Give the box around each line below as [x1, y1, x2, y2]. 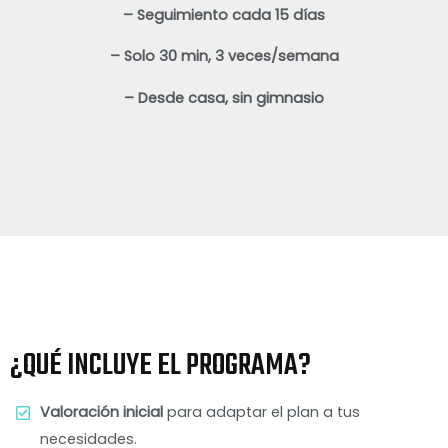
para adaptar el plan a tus [167, 402, 360, 423]
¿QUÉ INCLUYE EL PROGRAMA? [10, 343, 311, 390]
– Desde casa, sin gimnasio [124, 87, 324, 108]
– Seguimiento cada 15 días [123, 4, 325, 25]
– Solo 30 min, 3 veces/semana [109, 46, 339, 67]
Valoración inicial [40, 402, 167, 423]
